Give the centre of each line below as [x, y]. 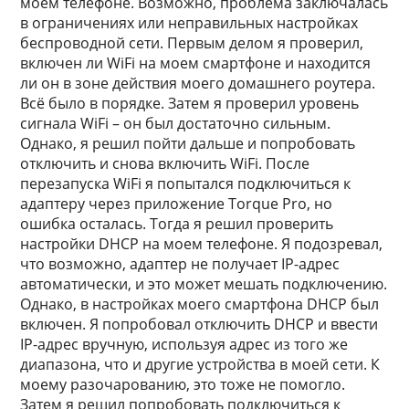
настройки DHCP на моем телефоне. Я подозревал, [202, 244]
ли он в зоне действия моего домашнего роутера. [198, 83]
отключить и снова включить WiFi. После [165, 163]
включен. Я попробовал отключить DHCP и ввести [199, 324]
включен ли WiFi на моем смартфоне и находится [196, 63]
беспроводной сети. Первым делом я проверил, [192, 43]
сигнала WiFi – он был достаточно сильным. [176, 123]
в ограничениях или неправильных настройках [189, 23]
